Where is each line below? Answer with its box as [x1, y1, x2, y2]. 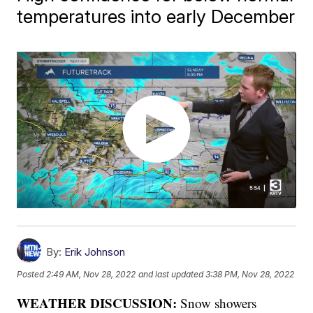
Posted [17, 268, 47, 279]
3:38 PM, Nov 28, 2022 [205, 268, 295, 279]
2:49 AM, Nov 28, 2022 [46, 268, 136, 279]
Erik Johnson [64, 245, 126, 259]
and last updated [138, 268, 204, 279]
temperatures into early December [17, 6, 296, 27]
